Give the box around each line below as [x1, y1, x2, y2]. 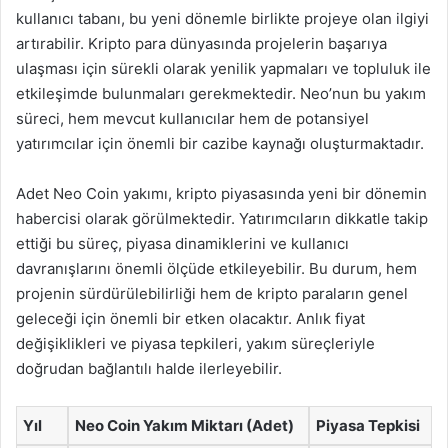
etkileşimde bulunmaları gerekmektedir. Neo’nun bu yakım [16, 84, 426, 103]
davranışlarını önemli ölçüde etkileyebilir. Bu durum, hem [16, 259, 417, 278]
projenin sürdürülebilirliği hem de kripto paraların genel [16, 284, 408, 303]
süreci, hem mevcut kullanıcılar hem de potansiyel [16, 109, 369, 128]
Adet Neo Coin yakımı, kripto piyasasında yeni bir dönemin [16, 184, 427, 203]
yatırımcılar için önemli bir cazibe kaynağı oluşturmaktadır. [16, 134, 424, 153]
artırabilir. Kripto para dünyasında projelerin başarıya [16, 34, 387, 53]
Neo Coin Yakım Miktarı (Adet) [75, 416, 294, 435]
